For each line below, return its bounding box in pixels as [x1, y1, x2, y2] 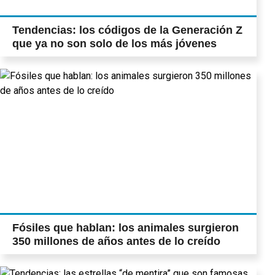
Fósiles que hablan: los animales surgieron [12, 222, 239, 234]
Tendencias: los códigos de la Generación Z [12, 24, 242, 37]
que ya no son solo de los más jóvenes [12, 37, 217, 50]
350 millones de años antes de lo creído [12, 235, 220, 248]
